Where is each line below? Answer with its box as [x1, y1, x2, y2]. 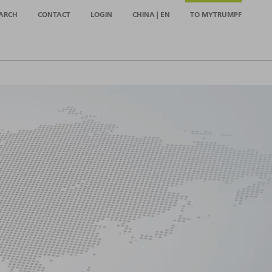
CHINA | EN [132, 9, 170, 19]
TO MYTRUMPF [190, 9, 242, 19]
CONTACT [38, 9, 70, 19]
